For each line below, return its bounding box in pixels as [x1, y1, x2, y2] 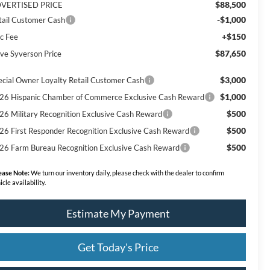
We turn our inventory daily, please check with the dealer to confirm [30, 168, 225, 177]
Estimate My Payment [66, 206, 170, 220]
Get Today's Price [77, 240, 159, 254]
